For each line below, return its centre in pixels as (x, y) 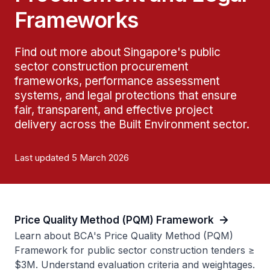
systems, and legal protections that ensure (126, 96)
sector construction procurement (101, 67)
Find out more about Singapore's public (118, 52)
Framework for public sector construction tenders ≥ (135, 250)
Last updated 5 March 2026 (72, 158)
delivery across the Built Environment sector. (132, 124)
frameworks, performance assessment (117, 81)
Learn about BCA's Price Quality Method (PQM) (124, 236)
